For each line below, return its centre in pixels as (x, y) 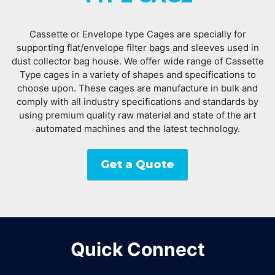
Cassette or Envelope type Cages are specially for (137, 34)
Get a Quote (137, 165)
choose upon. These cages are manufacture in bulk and (137, 88)
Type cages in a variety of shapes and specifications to (137, 74)
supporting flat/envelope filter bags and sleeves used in (137, 47)
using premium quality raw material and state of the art (137, 115)
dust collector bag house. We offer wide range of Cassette (137, 61)
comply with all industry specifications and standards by (137, 101)
